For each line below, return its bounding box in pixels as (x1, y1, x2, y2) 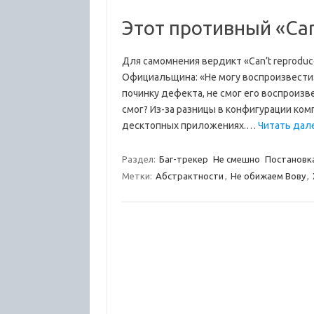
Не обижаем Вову (230, 171, 306, 181)
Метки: (121, 171, 154, 181)
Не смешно (212, 154, 260, 164)
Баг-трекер (158, 154, 208, 164)
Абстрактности (155, 171, 224, 181)
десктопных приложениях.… (121, 120, 258, 131)
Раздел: (121, 154, 158, 164)
